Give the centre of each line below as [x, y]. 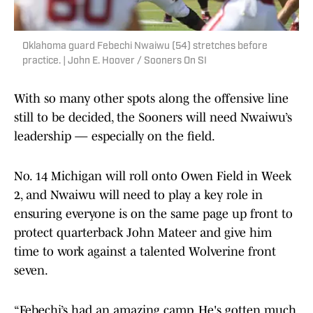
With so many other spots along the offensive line [151, 99]
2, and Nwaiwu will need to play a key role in [138, 195]
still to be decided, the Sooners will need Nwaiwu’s [153, 118]
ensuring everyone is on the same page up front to [153, 214]
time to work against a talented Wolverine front [145, 252]
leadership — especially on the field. [116, 137]
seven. [32, 271]
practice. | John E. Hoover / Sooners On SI [115, 61]
